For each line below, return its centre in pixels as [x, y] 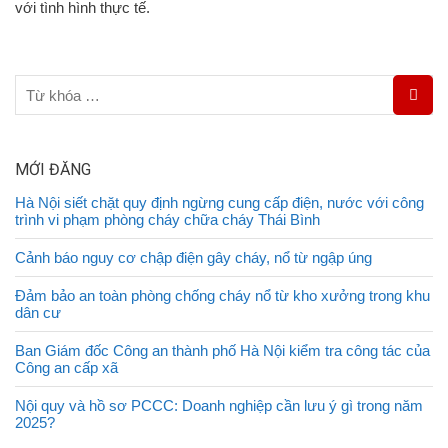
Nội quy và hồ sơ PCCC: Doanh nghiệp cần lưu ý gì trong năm [219, 405]
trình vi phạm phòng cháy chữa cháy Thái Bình [167, 219]
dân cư [38, 312]
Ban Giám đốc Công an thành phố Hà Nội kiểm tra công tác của [222, 350]
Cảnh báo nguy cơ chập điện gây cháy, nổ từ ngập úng [193, 257]
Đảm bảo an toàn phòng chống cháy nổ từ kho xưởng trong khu [222, 295]
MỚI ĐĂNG [53, 169]
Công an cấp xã [66, 367]
